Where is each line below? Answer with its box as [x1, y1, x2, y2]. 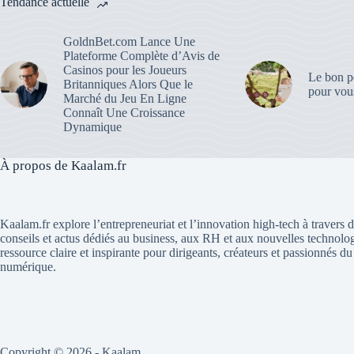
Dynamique [63, 120, 122, 134]
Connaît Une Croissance [63, 106, 185, 120]
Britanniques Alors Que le [63, 77, 193, 92]
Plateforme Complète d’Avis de [63, 49, 220, 63]
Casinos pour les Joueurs [63, 63, 186, 77]
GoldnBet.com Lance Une [63, 35, 195, 49]
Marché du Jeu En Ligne [63, 92, 186, 106]
